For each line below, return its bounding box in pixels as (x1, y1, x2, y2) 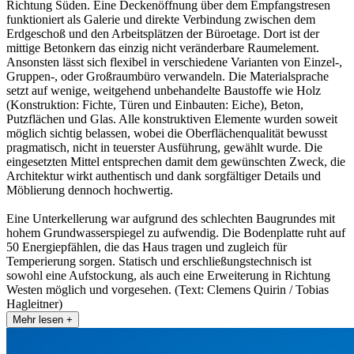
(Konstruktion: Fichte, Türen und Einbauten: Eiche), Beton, (6, 98, 303, 112)
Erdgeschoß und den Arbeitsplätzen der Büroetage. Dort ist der (6, 27, 319, 41)
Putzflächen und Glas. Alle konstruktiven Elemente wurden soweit (6, 112, 337, 126)
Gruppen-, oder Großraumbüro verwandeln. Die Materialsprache (6, 70, 329, 84)
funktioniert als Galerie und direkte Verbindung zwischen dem (6, 13, 315, 27)
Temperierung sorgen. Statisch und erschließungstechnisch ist (6, 254, 311, 269)
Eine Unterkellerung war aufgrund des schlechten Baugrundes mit (6, 212, 335, 226)
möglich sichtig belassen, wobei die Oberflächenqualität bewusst (6, 126, 327, 141)
